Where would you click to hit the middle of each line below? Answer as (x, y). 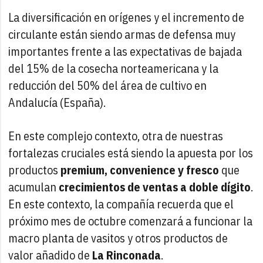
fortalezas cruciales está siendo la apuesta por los (131, 153)
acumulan (34, 187)
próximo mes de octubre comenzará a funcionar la (131, 221)
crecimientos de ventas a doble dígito (155, 187)
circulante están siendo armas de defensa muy (122, 34)
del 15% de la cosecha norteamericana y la (114, 68)
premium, (84, 170)
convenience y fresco (165, 170)
